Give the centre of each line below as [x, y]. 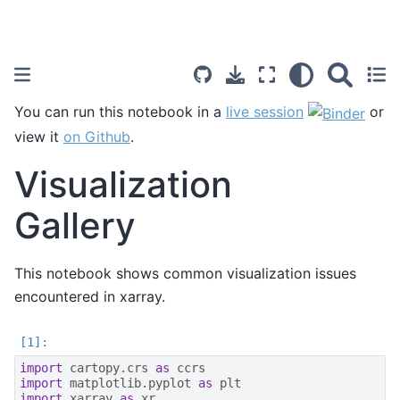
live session [265, 112]
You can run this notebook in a [120, 112]
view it [39, 136]
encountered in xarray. [90, 296]
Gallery [75, 226]
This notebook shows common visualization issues [185, 273]
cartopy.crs [109, 368]
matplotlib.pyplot [130, 383]
